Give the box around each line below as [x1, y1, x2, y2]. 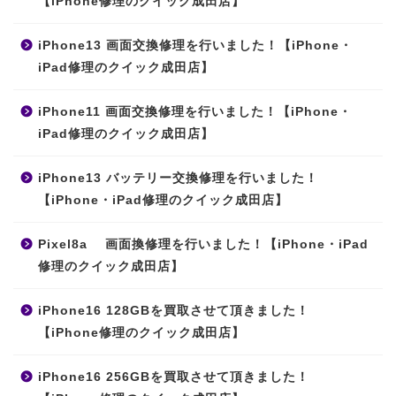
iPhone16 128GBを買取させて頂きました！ [38, 303, 323, 317]
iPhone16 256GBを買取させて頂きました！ [38, 369, 323, 384]
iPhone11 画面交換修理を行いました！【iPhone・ [38, 104, 352, 118]
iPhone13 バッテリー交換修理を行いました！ [38, 171, 318, 185]
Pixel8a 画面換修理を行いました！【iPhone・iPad [38, 237, 369, 251]
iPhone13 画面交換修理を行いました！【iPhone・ [38, 38, 353, 52]
